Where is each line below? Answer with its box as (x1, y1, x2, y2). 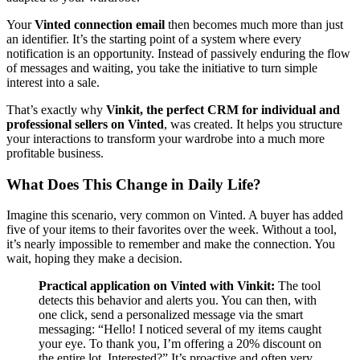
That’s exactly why (6, 102, 106, 117)
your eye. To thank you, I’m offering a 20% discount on (39, 337, 321, 351)
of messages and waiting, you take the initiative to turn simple (6, 60, 317, 75)
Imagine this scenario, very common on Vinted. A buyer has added (6, 208, 343, 223)
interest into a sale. (6, 75, 100, 89)
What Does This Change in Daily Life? (6, 175, 261, 193)
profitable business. (6, 145, 104, 160)
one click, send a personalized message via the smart (39, 308, 303, 322)
